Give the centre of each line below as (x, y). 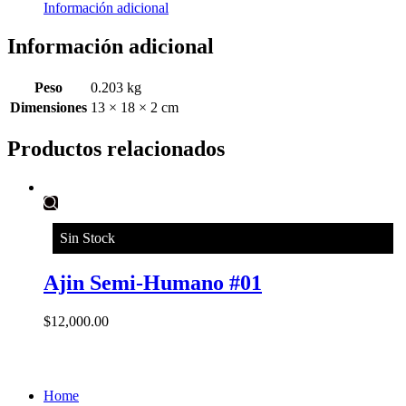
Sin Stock (87, 237)
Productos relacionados (116, 148)
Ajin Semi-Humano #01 (153, 283)
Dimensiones (48, 107)
